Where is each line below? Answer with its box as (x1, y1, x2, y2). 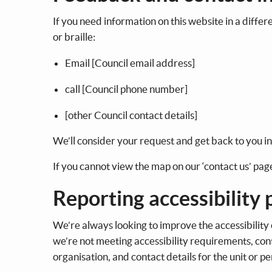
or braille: (53, 30, 97, 42)
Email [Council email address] (65, 56, 197, 69)
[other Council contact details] (65, 109, 199, 121)
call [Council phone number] (65, 83, 189, 95)
